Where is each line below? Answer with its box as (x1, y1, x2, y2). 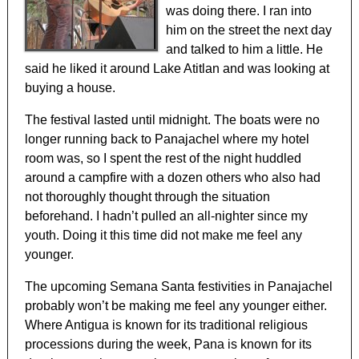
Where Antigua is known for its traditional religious (25, 318, 309, 333)
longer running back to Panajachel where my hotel (25, 132, 310, 147)
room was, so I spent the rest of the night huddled (25, 151, 302, 166)
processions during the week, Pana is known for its (25, 337, 313, 352)
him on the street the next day (166, 23, 333, 38)
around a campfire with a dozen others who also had (25, 171, 321, 185)
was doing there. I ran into (166, 4, 313, 18)
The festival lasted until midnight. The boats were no (25, 113, 321, 127)
